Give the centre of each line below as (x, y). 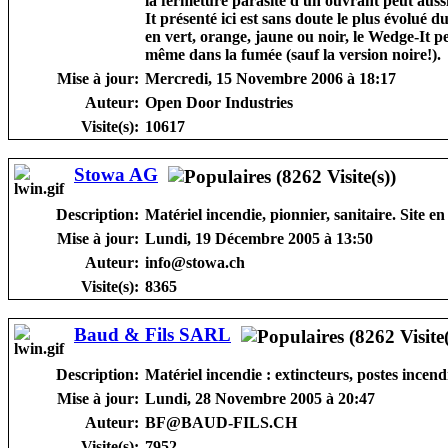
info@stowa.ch (195, 262)
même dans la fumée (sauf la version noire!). (293, 54)
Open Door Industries (219, 102)
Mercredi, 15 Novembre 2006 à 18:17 (270, 78)
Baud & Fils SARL (152, 334)
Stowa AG (116, 174)
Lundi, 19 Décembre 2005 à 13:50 (259, 238)
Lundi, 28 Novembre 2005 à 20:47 (260, 398)
